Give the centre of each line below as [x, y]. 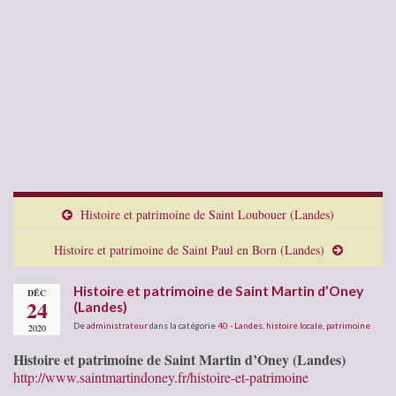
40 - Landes [240, 325]
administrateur [117, 325]
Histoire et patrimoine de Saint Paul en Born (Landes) [189, 249]
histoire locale [294, 325]
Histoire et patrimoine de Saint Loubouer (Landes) [207, 214]
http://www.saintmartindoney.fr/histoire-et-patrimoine [161, 377]
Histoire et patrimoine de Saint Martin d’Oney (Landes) [179, 359]
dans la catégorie [183, 325]
